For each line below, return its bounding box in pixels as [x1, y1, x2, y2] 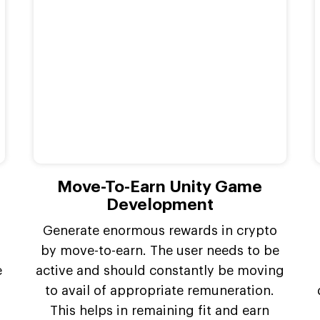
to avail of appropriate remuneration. [45, 284, 275, 298]
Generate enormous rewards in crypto [42, 224, 277, 238]
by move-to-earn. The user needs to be [40, 244, 279, 258]
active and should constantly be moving [35, 264, 284, 278]
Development [106, 196, 214, 214]
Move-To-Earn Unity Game [57, 179, 263, 196]
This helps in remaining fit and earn [50, 304, 270, 318]
